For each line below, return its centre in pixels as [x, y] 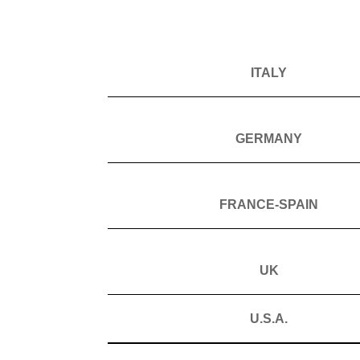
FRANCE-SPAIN [269, 204]
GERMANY [269, 138]
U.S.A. [269, 318]
